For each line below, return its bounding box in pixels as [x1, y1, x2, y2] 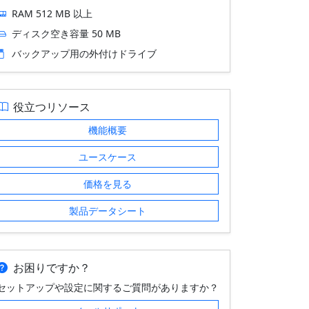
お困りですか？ [13, 260, 90, 275]
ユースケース [79, 150, 137, 163]
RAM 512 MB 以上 [12, 7, 92, 20]
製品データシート [69, 204, 146, 217]
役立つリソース [13, 99, 90, 114]
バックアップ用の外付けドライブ [12, 47, 157, 60]
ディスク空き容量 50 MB [12, 27, 121, 40]
